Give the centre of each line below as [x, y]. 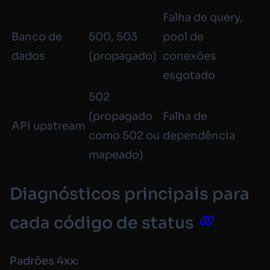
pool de [183, 36]
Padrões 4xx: [44, 261]
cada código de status [102, 223]
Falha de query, [203, 17]
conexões [190, 56]
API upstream [48, 126]
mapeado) [116, 155]
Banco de [37, 36]
